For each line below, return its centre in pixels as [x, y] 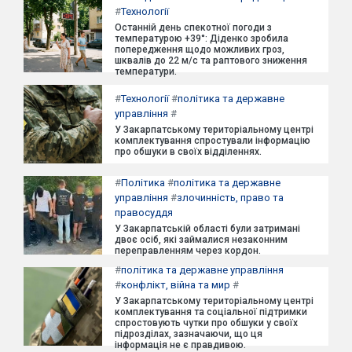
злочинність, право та [230, 197]
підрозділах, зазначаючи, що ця [189, 334]
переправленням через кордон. [188, 250]
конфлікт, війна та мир [176, 285]
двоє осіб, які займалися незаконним [201, 239]
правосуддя [144, 212]
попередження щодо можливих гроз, [200, 49]
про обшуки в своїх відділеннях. [188, 152]
